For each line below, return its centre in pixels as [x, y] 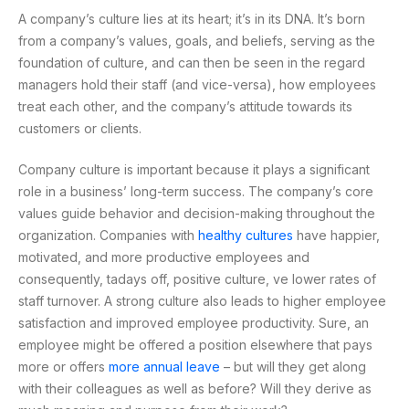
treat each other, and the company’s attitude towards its [185, 106]
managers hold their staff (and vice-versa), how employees [197, 84]
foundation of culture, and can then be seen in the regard [192, 62]
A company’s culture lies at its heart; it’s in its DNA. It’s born [192, 18]
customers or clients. [80, 128]
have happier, [336, 235]
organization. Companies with [108, 235]
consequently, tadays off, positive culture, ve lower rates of [197, 278]
